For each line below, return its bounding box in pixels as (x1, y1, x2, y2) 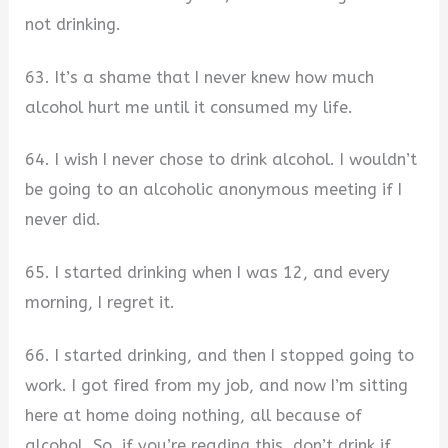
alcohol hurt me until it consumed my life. (25, 97, 354, 117)
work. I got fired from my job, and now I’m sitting (25, 375, 409, 395)
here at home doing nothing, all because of (25, 405, 363, 425)
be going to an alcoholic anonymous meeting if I (25, 180, 403, 200)
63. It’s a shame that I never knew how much (25, 67, 375, 87)
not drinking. (25, 15, 122, 35)
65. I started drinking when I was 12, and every (25, 262, 391, 282)
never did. (25, 210, 102, 230)
